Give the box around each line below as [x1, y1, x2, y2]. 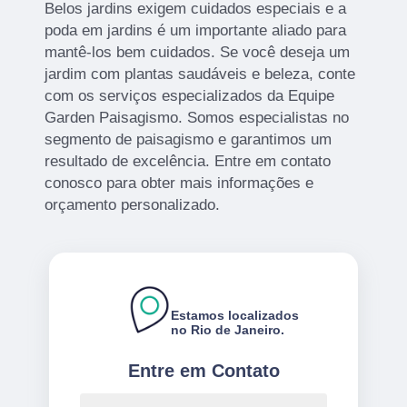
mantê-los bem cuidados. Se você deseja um [45, 43, 351, 61]
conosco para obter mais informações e [45, 174, 314, 192]
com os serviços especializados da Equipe [45, 86, 335, 104]
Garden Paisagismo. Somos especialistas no [45, 108, 350, 126]
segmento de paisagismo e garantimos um [45, 130, 333, 148]
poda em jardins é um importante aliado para [45, 21, 347, 39]
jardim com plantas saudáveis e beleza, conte [45, 65, 356, 83]
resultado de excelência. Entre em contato [45, 152, 332, 170]
